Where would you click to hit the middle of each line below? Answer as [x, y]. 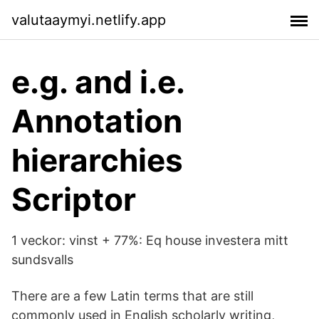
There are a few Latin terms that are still [132, 296]
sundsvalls [42, 260]
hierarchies [97, 160]
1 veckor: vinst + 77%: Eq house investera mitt [150, 240]
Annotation [97, 121]
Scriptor [74, 199]
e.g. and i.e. [98, 82]
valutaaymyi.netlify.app [89, 20]
